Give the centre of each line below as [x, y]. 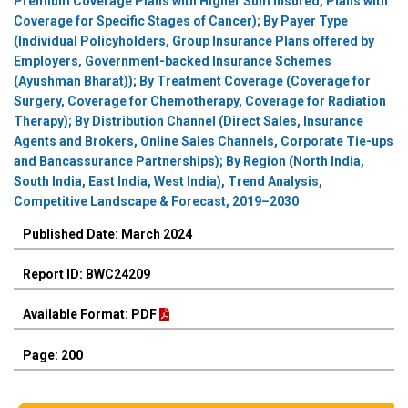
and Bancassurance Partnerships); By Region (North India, [189, 162]
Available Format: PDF [91, 315]
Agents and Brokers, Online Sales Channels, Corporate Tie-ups [204, 142]
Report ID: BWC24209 [87, 275]
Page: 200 [53, 355]
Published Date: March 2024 [107, 235]
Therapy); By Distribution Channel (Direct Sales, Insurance [189, 122]
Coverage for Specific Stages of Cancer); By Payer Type [181, 21]
